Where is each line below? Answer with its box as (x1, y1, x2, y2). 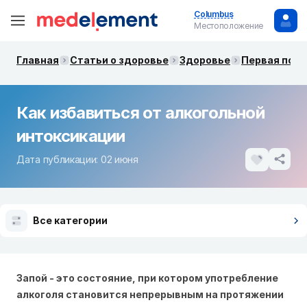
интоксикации (16, 126, 125, 146)
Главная (16, 54, 59, 66)
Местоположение (194, 21, 263, 31)
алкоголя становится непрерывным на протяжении (16, 288, 284, 300)
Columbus (194, 9, 234, 19)
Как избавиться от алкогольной (16, 103, 265, 123)
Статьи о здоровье (70, 54, 169, 66)
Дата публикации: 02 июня (16, 153, 138, 165)
